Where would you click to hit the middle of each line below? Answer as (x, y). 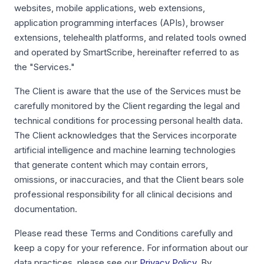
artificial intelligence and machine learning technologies (125, 150)
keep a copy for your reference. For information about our (131, 248)
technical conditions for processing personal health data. (128, 121)
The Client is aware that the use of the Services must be (128, 91)
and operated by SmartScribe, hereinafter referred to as (127, 52)
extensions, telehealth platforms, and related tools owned (130, 37)
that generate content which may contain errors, (111, 165)
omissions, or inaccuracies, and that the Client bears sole (129, 179)
